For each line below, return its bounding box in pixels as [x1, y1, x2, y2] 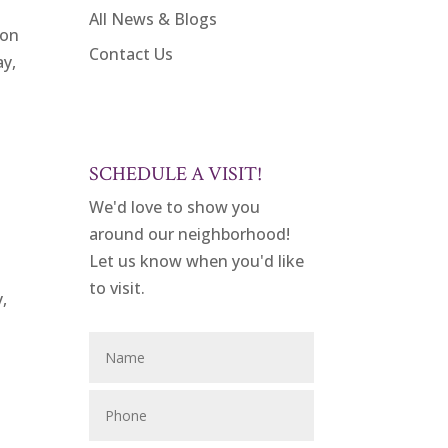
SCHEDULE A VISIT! [89, 161, 263, 188]
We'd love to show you [89, 196, 261, 219]
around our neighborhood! [89, 223, 291, 246]
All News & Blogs [89, 7, 218, 30]
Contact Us [89, 42, 174, 65]
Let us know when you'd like [89, 250, 305, 273]
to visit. [89, 277, 146, 300]
